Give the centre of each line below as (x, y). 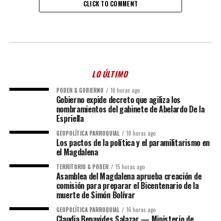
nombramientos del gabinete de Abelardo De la (130, 109)
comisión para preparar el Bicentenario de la (127, 185)
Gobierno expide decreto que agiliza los (118, 100)
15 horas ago (130, 167)
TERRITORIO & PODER (82, 167)
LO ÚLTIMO (110, 74)
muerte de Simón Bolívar (95, 195)
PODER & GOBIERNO (80, 90)
